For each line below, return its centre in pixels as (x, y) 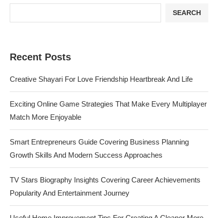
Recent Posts (40, 57)
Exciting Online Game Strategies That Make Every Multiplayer (108, 104)
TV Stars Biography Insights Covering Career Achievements (105, 180)
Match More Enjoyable (45, 117)
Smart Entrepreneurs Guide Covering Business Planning (99, 142)
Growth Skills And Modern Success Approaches (86, 155)
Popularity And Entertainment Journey (70, 193)
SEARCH (187, 13)
